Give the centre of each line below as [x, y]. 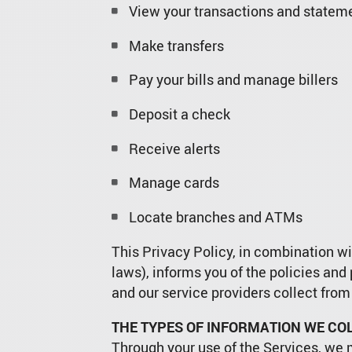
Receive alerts [174, 148]
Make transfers [176, 45]
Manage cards [174, 183]
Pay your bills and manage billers [233, 80]
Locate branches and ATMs [215, 217]
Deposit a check [179, 114]
